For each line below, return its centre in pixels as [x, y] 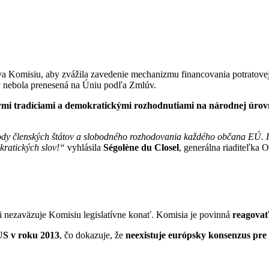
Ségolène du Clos [138, 148]
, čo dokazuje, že [93, 235]
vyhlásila [84, 148]
